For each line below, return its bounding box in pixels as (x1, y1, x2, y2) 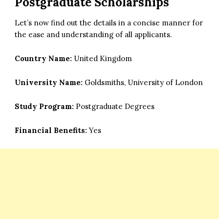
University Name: (15, 77, 83, 87)
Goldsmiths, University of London (83, 77, 203, 87)
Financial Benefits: (15, 125, 87, 135)
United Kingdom (72, 53, 132, 63)
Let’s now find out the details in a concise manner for (15, 18, 203, 27)
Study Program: (15, 101, 74, 111)
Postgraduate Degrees (74, 101, 154, 111)
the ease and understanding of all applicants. (15, 29, 172, 39)
